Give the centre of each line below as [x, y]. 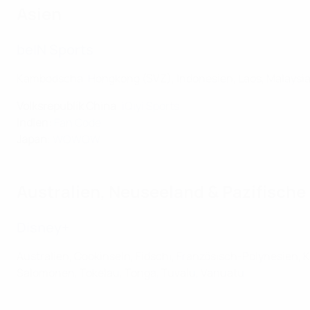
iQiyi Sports [151, 106]
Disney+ [43, 227]
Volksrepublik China [66, 106]
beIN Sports [55, 49]
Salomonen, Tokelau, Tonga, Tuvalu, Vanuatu [130, 273]
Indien [33, 122]
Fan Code [77, 122]
